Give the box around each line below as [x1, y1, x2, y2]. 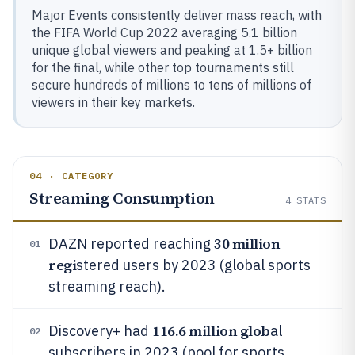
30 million [214, 234, 281, 254]
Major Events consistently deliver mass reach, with [32, 7, 322, 23]
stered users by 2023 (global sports [76, 256, 311, 274]
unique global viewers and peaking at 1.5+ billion [32, 42, 312, 58]
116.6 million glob [152, 321, 270, 341]
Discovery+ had [48, 322, 152, 340]
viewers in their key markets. [32, 94, 195, 110]
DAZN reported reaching [48, 235, 214, 253]
